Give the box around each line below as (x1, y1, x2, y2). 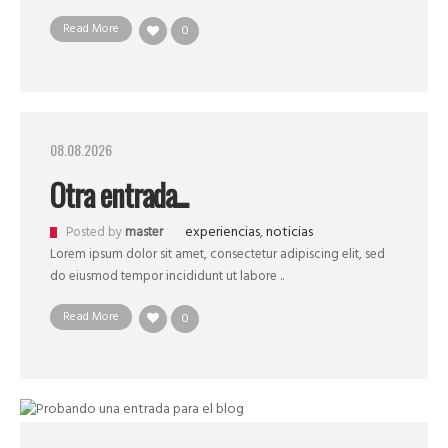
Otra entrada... (50, 171, 188, 217)
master (125, 221, 163, 243)
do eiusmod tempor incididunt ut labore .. (50, 265, 284, 287)
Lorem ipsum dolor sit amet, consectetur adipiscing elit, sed (50, 243, 385, 265)
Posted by (66, 221, 125, 243)
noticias (266, 220, 313, 244)
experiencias (185, 220, 260, 244)
